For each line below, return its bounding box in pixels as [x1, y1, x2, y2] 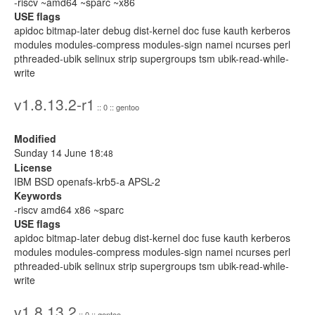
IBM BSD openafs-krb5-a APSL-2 [14, 174, 160, 188]
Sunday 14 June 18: [14, 146, 103, 160]
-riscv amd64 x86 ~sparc [14, 202, 124, 217]
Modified [14, 131, 56, 146]
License [14, 160, 52, 174]
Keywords [14, 188, 62, 202]
